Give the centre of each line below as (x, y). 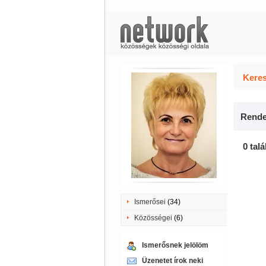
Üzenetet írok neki (172, 261)
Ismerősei (150, 202)
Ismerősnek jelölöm (175, 245)
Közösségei (153, 218)
